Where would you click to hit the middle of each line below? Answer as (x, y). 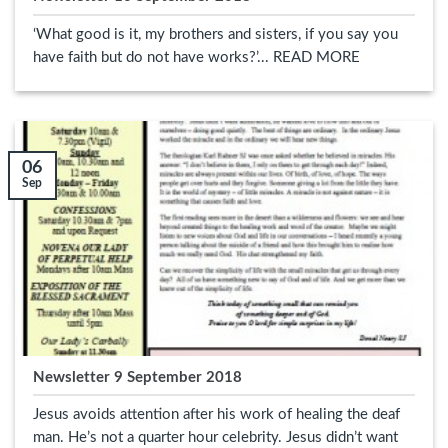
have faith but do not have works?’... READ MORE (196, 58)
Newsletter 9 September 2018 (137, 377)
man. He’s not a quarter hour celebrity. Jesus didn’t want (215, 438)
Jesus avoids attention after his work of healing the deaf (216, 415)
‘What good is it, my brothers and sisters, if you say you (215, 35)
